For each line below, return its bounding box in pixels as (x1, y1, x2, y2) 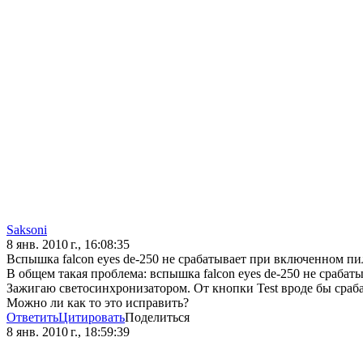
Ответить (6, 310, 58, 325)
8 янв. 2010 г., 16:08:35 (6, 237, 130, 252)
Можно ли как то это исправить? (6, 296, 189, 310)
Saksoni (6, 223, 47, 237)
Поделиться (125, 310, 190, 325)
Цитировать (58, 310, 125, 325)
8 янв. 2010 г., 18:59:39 (6, 325, 130, 340)
